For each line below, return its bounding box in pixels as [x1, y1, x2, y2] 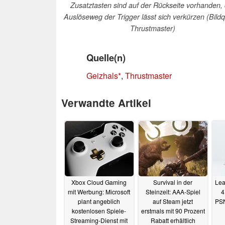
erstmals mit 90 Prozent [141, 206, 205, 215]
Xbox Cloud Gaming [71, 178, 127, 187]
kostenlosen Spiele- [72, 206, 126, 215]
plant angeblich [78, 197, 120, 206]
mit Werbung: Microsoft [68, 187, 130, 196]
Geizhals [86, 69, 118, 81]
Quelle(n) [86, 50, 126, 64]
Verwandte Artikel [61, 95, 151, 110]
